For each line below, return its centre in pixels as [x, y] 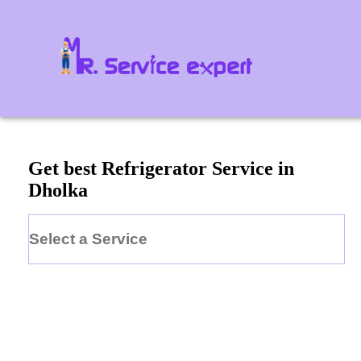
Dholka [58, 191]
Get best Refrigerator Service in [161, 169]
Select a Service [88, 239]
